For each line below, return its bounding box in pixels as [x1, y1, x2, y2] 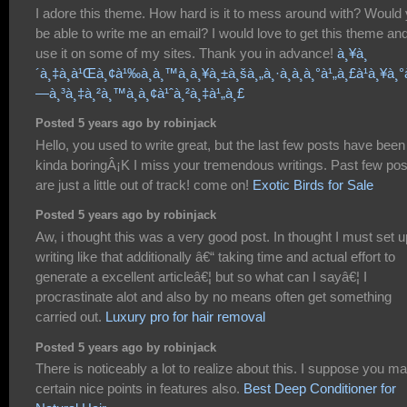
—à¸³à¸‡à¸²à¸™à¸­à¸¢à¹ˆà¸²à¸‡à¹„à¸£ [35, 84, 244, 101]
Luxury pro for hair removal [105, 308, 265, 324]
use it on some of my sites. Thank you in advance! [35, 45, 337, 61]
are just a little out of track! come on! [35, 176, 253, 193]
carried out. [35, 308, 105, 324]
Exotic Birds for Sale [253, 176, 373, 193]
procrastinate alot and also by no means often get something [35, 288, 392, 304]
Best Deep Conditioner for [243, 380, 396, 396]
